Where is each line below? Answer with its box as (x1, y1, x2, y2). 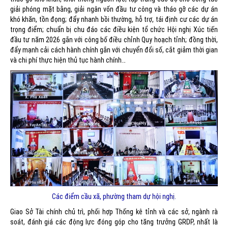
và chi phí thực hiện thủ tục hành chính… (10, 55, 126, 64)
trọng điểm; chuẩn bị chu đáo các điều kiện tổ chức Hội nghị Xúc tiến (10, 25, 218, 34)
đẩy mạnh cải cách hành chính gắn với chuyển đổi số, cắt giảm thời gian (10, 45, 218, 54)
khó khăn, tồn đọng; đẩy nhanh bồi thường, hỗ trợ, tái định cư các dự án (10, 15, 218, 23)
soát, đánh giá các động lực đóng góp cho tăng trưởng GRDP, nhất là (10, 217, 218, 226)
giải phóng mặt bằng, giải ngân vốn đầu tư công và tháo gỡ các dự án (10, 5, 218, 13)
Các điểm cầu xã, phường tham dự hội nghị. (52, 192, 176, 201)
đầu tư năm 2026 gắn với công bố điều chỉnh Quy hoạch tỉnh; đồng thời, (10, 35, 218, 44)
